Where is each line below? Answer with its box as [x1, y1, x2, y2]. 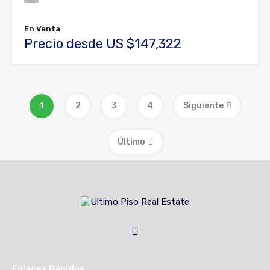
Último [117, 136, 145, 147]
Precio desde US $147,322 [24, 35, 181, 52]
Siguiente [183, 100, 224, 111]
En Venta [24, 24, 60, 33]
